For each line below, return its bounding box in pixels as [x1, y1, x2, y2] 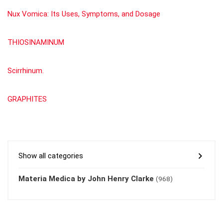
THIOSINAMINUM [7, 37, 64, 47]
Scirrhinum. [7, 66, 44, 75]
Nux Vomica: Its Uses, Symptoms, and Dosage [7, 9, 160, 18]
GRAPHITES [7, 94, 47, 104]
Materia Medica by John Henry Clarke [18, 174, 154, 183]
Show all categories [18, 151, 83, 160]
